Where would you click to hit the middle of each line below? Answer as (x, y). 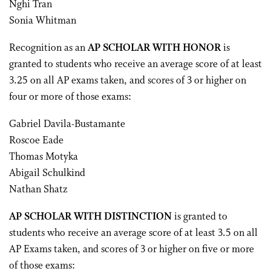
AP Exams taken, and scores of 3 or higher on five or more (132, 250)
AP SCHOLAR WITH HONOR (154, 48)
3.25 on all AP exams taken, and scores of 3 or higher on (128, 81)
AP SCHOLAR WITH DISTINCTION (90, 217)
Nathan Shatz (38, 190)
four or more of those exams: (70, 97)
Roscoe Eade (36, 141)
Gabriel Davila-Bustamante (67, 124)
